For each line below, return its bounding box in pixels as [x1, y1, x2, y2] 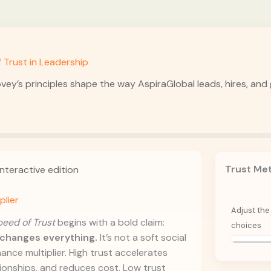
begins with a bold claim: [55, 215, 165, 229]
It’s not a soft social [97, 230, 186, 244]
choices [231, 220, 261, 230]
